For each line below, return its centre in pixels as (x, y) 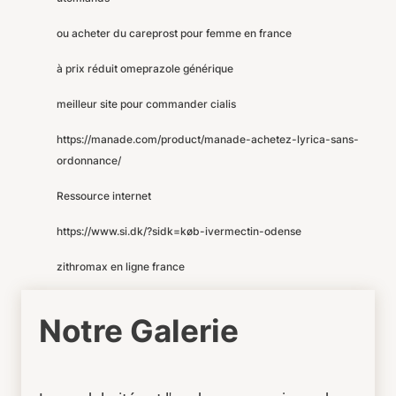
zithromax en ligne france (121, 267)
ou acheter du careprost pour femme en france (174, 33)
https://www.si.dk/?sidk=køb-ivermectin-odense (179, 231)
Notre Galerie (139, 331)
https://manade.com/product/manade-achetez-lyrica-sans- (208, 139)
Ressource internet (104, 196)
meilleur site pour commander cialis (146, 104)
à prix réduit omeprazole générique (145, 69)
